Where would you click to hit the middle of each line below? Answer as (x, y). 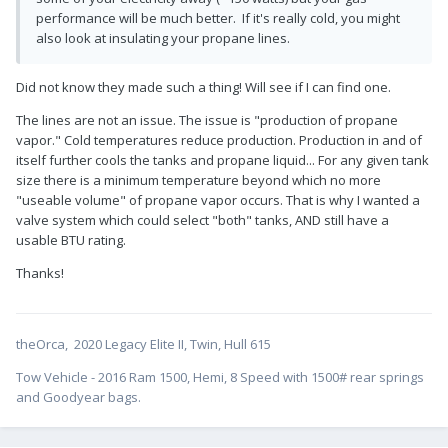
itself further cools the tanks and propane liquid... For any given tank (222, 161)
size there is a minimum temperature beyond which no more (198, 181)
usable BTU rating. (71, 241)
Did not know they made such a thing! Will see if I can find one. (203, 88)
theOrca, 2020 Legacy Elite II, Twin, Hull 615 (143, 345)
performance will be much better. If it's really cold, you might (218, 19)
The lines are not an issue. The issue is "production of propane (207, 121)
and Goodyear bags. (78, 398)
